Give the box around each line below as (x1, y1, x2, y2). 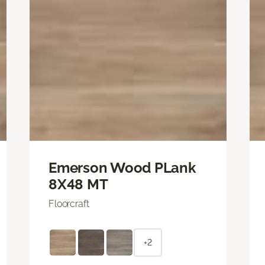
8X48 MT (49, 175, 108, 193)
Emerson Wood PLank (49, 159, 196, 176)
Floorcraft (49, 198, 89, 209)
